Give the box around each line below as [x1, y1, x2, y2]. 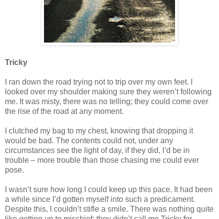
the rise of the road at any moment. [5, 107, 124, 115]
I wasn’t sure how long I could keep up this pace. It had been [5, 185, 213, 194]
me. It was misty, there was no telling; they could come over [5, 97, 208, 106]
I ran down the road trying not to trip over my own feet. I [5, 77, 193, 86]
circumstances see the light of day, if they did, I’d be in [5, 146, 190, 154]
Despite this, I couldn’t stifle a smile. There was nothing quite [5, 204, 214, 213]
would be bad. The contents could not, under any [5, 136, 173, 145]
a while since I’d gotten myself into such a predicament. [5, 195, 195, 203]
